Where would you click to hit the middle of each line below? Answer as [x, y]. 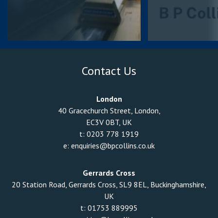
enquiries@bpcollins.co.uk [113, 146]
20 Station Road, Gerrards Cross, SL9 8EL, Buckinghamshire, [109, 185]
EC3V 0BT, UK [109, 122]
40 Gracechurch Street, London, [109, 111]
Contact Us [109, 71]
